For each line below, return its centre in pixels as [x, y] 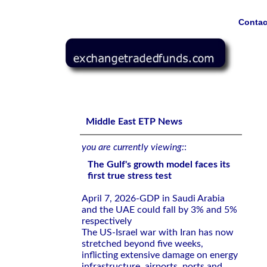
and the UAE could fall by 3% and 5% [159, 210]
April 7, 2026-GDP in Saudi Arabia [153, 198]
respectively [107, 221]
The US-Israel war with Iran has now [158, 232]
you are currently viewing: [133, 147]
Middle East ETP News [134, 122]
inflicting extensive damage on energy [160, 255]
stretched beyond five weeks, [142, 244]
